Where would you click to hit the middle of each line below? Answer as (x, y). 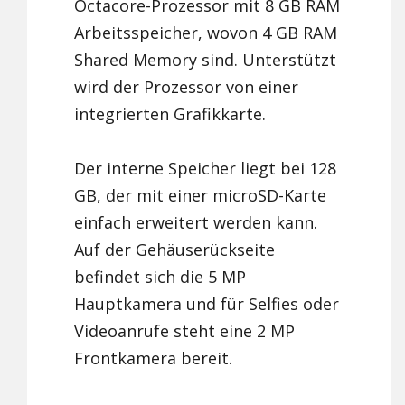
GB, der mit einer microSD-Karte (201, 196)
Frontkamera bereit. (154, 358)
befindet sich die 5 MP (160, 277)
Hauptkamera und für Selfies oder (207, 304)
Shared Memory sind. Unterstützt (206, 60)
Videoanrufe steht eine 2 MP (185, 331)
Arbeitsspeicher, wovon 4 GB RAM (206, 33)
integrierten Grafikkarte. (170, 114)
